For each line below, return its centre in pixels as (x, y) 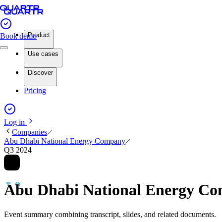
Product (39, 35)
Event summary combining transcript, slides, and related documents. (110, 214)
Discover (40, 73)
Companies (29, 132)
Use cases (43, 54)
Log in (15, 122)
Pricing (35, 90)
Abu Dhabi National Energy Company (65, 141)
